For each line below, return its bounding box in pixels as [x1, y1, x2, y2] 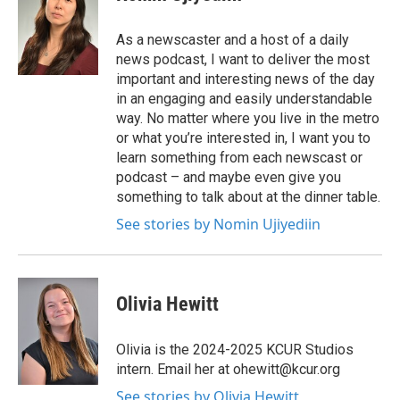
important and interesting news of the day [116, 71, 375, 87]
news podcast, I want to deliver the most [116, 51, 370, 68]
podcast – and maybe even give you [116, 169, 341, 186]
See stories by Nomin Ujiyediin [116, 214, 321, 234]
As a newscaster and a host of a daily [116, 31, 349, 48]
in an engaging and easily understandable [116, 90, 372, 107]
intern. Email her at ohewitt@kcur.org [116, 361, 340, 378]
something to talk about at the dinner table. [116, 188, 380, 205]
